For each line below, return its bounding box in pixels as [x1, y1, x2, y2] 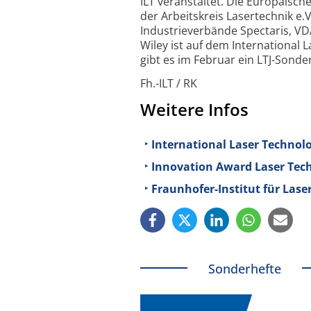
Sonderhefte [208, 260, 281, 277]
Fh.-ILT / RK [140, 75, 197, 91]
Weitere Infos [140, 98, 249, 121]
